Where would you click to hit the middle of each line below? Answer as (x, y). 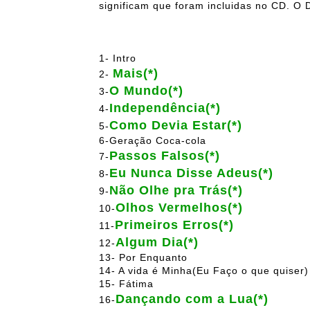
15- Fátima (126, 284)
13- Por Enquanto (143, 258)
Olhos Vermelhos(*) (179, 208)
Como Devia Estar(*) (176, 126)
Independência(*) (165, 108)
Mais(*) (136, 74)
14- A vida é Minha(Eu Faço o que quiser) (204, 271)
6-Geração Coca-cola (153, 141)
